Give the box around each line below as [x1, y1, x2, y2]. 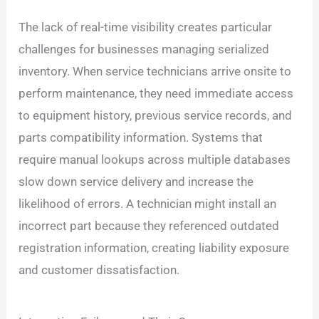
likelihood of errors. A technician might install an [19, 196, 277, 211]
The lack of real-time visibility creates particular [19, 19, 273, 34]
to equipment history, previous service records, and [19, 108, 293, 122]
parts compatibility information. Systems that [19, 130, 263, 145]
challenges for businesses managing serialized [19, 41, 270, 56]
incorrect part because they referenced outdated [19, 218, 280, 233]
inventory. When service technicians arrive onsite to [19, 63, 292, 78]
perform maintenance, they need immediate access [19, 85, 294, 100]
